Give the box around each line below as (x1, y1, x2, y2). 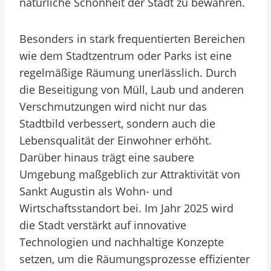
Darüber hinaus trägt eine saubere (19, 150, 194, 165)
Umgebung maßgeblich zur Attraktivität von (19, 167, 240, 181)
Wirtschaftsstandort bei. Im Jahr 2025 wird (19, 201, 233, 215)
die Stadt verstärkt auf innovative (19, 218, 186, 232)
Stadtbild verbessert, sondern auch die (19, 116, 215, 131)
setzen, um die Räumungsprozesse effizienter (19, 252, 250, 266)
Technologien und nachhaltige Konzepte (19, 235, 224, 249)
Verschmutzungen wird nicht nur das (19, 99, 207, 114)
